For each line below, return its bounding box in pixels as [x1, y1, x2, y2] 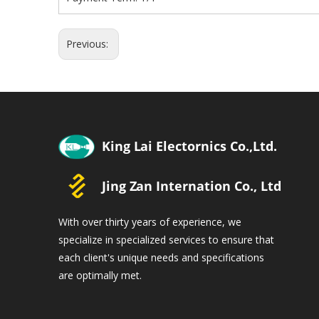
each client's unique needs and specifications [58, 251, 264, 265]
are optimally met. [58, 268, 142, 283]
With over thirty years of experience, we [58, 215, 241, 229]
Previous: [66, 37, 111, 51]
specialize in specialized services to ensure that [58, 233, 274, 247]
